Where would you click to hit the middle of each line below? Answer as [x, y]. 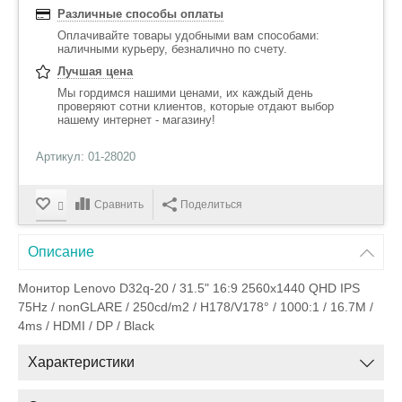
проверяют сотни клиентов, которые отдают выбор [196, 106]
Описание [61, 252]
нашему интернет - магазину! [136, 120]
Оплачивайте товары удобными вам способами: [188, 35]
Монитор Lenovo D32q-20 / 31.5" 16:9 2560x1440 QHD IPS [189, 288]
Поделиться [211, 205]
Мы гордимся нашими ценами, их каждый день [185, 93]
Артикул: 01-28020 [86, 157]
